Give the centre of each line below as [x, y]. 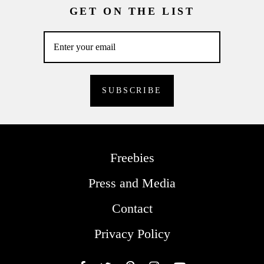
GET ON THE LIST [132, 11]
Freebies [132, 157]
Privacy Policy [132, 233]
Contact [132, 208]
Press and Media [132, 183]
